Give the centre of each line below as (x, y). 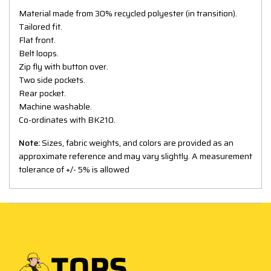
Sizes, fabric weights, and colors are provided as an (138, 142)
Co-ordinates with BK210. (67, 119)
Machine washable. (55, 106)
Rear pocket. (42, 93)
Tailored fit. (41, 26)
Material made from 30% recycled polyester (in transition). (128, 13)
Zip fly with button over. (64, 66)
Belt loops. (39, 53)
